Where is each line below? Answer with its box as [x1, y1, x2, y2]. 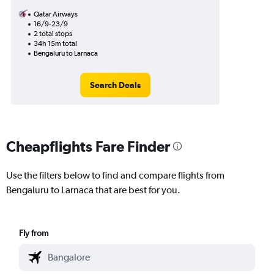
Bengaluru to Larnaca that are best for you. [6, 183, 180, 196]
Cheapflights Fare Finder [6, 137, 170, 155]
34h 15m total [34, 39, 77, 48]
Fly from [19, 228, 49, 238]
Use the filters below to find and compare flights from [6, 169, 224, 181]
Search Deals [89, 80, 141, 90]
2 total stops [34, 29, 72, 38]
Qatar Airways [34, 10, 78, 18]
